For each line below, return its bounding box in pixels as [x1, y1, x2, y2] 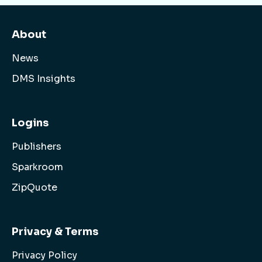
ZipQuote [12, 181, 57, 194]
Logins [12, 116, 49, 129]
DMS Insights [12, 72, 75, 85]
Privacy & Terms [12, 225, 98, 238]
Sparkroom [12, 160, 63, 173]
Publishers [12, 140, 61, 153]
